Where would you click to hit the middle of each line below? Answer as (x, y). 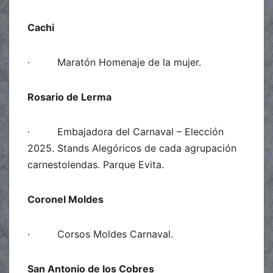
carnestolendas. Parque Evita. (96, 164)
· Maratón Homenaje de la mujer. (114, 62)
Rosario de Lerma (69, 97)
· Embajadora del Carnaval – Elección (126, 131)
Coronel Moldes (66, 199)
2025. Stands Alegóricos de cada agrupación (132, 148)
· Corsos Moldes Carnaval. (100, 234)
